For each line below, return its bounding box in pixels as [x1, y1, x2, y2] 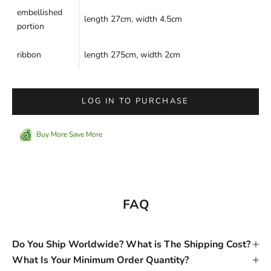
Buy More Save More [36, 129, 102, 140]
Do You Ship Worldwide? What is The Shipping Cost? [12, 237, 250, 251]
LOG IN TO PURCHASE [82, 96, 189, 107]
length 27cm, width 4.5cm [84, 13, 182, 25]
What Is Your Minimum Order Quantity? [12, 253, 189, 267]
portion [17, 21, 44, 32]
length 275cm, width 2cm [84, 49, 180, 60]
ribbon [17, 49, 41, 60]
